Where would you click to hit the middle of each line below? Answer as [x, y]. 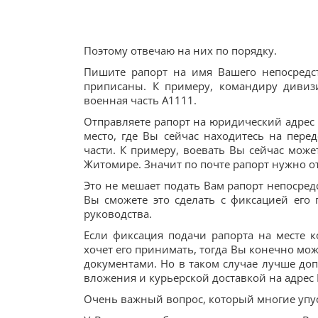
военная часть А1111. [140, 100]
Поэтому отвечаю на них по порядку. [180, 50]
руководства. [118, 214]
